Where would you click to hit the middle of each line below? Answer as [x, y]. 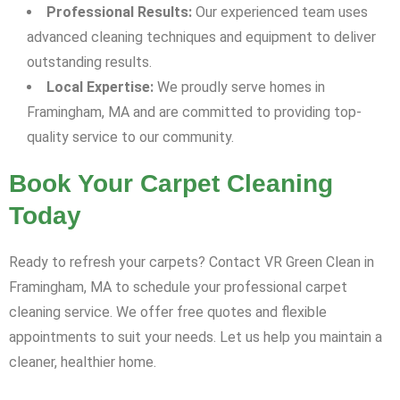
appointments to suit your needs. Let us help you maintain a [196, 337]
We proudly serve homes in [239, 87]
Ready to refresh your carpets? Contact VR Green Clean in [192, 262]
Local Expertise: [100, 87]
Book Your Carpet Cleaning [171, 184]
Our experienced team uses [280, 12]
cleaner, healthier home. [83, 362]
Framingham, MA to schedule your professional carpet [178, 287]
